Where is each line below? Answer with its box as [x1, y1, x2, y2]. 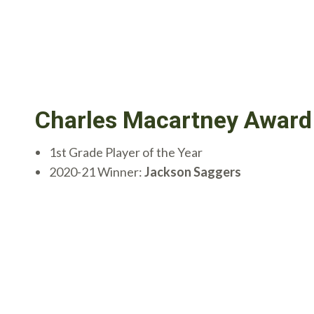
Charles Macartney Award [35, 105, 312, 134]
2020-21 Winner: [49, 163, 144, 179]
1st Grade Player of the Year [49, 144, 203, 160]
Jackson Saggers [144, 163, 241, 179]
